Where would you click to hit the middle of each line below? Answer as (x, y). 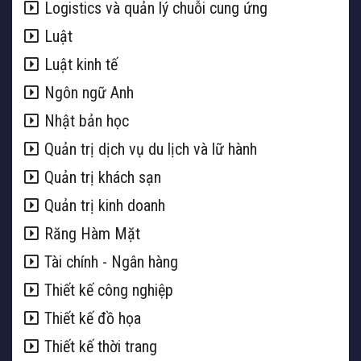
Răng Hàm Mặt (92, 234)
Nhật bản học (87, 121)
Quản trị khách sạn (103, 178)
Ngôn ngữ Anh (89, 93)
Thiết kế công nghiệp (109, 290)
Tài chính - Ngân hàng (111, 262)
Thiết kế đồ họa (93, 319)
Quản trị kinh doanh (105, 206)
